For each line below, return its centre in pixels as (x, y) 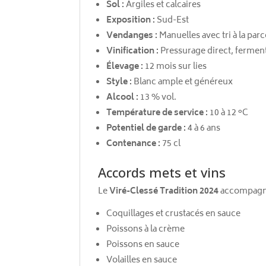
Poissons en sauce (143, 245)
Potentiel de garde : (146, 128)
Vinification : (133, 51)
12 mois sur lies (175, 66)
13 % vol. (158, 97)
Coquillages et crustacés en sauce (174, 214)
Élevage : (125, 66)
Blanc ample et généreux (183, 82)
